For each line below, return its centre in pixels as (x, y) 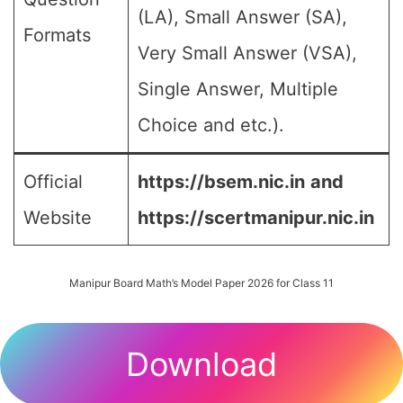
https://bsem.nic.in (221, 182)
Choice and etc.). (211, 125)
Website (58, 218)
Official (53, 182)
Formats (57, 35)
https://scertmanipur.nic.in (256, 218)
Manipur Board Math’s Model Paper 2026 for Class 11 (201, 283)
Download (201, 364)
